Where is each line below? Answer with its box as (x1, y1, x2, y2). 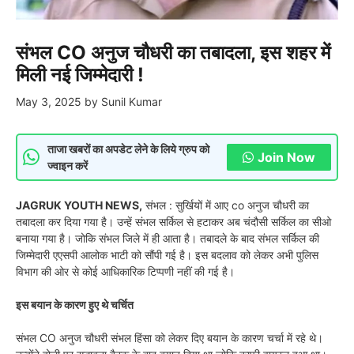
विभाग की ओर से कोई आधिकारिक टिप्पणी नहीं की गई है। (16, 264, 235, 278)
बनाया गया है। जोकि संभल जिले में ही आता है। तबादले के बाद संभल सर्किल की (16, 231, 319, 245)
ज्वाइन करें (47, 158, 88, 172)
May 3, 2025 (16, 94, 81, 108)
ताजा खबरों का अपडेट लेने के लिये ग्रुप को (47, 141, 209, 156)
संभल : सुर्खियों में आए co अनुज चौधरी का (142, 198, 309, 212)
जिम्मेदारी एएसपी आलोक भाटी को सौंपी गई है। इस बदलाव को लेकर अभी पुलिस (16, 247, 318, 262)
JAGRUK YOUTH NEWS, (16, 198, 142, 212)
